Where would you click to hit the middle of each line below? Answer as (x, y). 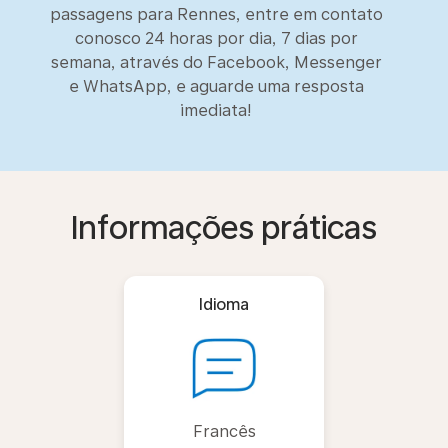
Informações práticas (224, 227)
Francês (224, 431)
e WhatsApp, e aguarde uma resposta (216, 86)
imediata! (216, 110)
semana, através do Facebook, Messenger (216, 62)
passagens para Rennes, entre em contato (216, 14)
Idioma (224, 304)
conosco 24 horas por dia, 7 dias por (216, 38)
